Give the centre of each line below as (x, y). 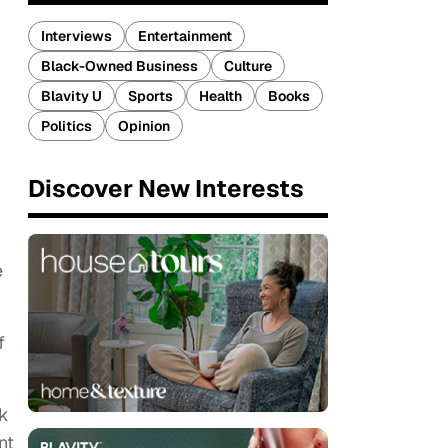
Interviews (76, 36)
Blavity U (71, 96)
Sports (150, 96)
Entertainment (185, 36)
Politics (66, 126)
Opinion (144, 126)
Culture (248, 66)
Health (220, 96)
